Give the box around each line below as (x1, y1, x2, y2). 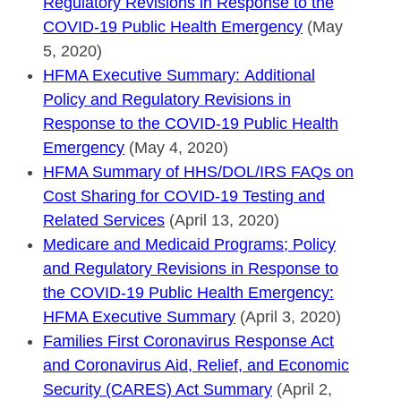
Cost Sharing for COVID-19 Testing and (43, 186, 325, 205)
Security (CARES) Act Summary (43, 380, 272, 398)
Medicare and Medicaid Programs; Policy (43, 235, 336, 253)
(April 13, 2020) (165, 210, 279, 229)
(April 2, (272, 380, 332, 398)
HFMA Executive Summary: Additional (43, 65, 315, 84)
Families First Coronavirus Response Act (43, 331, 334, 350)
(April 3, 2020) (235, 307, 341, 326)
